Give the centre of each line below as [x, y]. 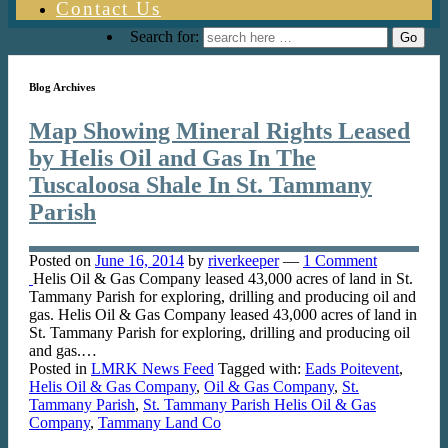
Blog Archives [62, 86]
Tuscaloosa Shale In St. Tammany [200, 184]
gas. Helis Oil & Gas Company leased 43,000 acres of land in [223, 314]
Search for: [164, 36]
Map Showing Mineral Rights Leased [219, 130]
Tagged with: [259, 368]
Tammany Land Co [159, 422]
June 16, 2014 [139, 260]
